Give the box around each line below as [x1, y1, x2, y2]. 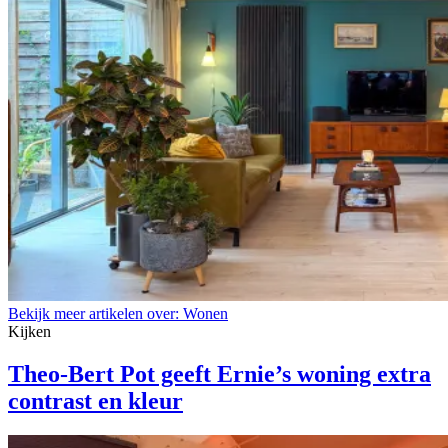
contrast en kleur [8, 388, 183, 415]
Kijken [8, 323, 51, 341]
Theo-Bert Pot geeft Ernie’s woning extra [8, 361, 431, 388]
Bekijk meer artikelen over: [8, 305, 179, 323]
